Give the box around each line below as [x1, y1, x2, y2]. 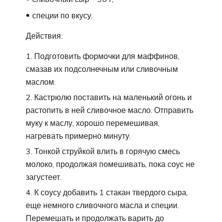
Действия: [26, 30, 62, 41]
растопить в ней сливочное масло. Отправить [26, 105, 193, 115]
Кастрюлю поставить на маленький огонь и [34, 92, 192, 102]
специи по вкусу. [32, 10, 93, 20]
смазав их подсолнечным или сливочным [26, 63, 178, 74]
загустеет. [26, 171, 61, 182]
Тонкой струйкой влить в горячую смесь [34, 146, 180, 156]
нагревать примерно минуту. [26, 130, 131, 141]
